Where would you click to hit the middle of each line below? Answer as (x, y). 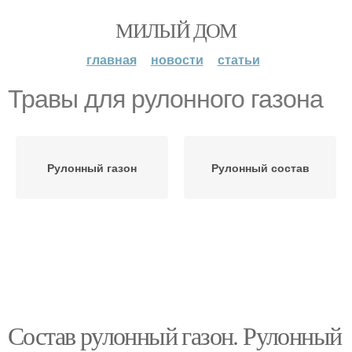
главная (111, 59)
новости (177, 59)
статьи (238, 59)
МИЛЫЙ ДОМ (176, 30)
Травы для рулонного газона (165, 99)
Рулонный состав (260, 167)
